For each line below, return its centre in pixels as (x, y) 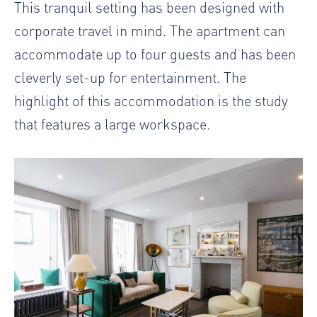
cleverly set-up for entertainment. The (130, 76)
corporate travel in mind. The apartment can (150, 30)
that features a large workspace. (112, 123)
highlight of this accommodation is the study (151, 100)
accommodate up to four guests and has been (155, 53)
